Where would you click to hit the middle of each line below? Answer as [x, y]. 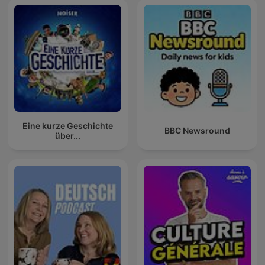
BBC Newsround [197, 131]
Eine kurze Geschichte [68, 125]
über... [68, 135]
